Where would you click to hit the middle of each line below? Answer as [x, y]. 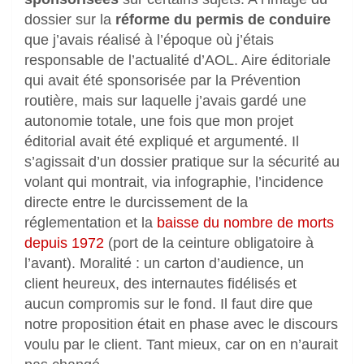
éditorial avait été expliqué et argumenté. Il [162, 142]
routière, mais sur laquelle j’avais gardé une [165, 101]
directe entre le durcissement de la [136, 203]
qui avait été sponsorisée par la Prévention [162, 81]
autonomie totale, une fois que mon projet [159, 121]
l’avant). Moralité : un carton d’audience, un [164, 264]
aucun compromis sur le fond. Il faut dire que [169, 304]
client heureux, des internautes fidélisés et [160, 284]
